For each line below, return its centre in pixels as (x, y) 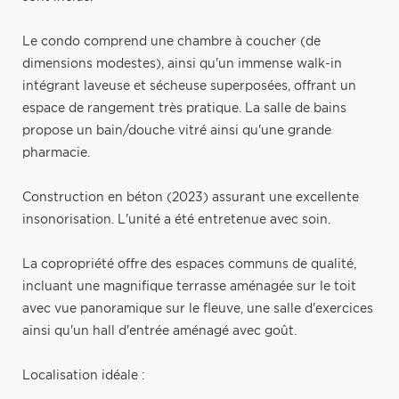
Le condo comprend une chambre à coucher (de (171, 41)
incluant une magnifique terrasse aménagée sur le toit (189, 286)
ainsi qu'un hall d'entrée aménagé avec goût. (159, 331)
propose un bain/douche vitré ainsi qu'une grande (177, 130)
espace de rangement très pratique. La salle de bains (184, 108)
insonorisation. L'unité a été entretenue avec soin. (176, 220)
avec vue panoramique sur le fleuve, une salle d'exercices (198, 309)
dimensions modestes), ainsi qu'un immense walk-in (182, 64)
